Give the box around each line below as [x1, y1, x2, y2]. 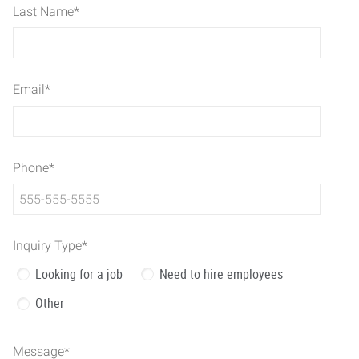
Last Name [13, 3, 74, 19]
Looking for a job [35, 264, 123, 283]
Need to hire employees [159, 264, 283, 283]
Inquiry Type [13, 238, 82, 253]
